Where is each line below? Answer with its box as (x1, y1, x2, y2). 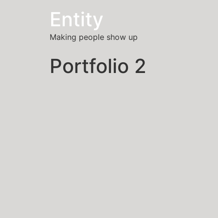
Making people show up (50, 32, 138, 42)
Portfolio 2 (50, 54, 146, 78)
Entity (50, 7, 104, 31)
